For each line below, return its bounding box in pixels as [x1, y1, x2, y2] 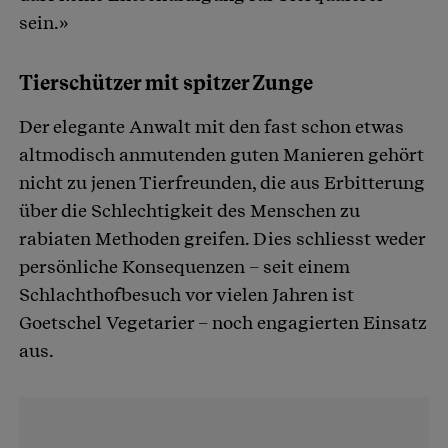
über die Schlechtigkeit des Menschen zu [19, 199, 360, 221]
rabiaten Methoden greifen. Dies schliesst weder [19, 227, 425, 249]
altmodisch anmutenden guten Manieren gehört [19, 143, 424, 165]
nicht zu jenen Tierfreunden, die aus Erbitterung [19, 171, 425, 193]
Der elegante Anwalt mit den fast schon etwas [19, 115, 404, 137]
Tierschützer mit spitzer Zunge [19, 70, 313, 95]
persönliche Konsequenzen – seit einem [19, 255, 350, 277]
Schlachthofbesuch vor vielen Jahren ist [19, 283, 354, 305]
